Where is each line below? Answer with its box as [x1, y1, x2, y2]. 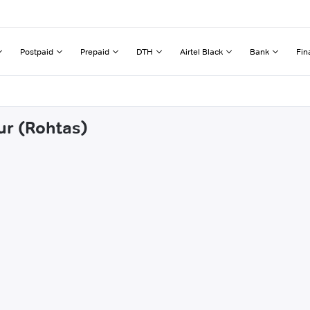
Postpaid [20, 46, 53, 57]
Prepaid [80, 46, 109, 57]
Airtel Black [180, 46, 223, 57]
